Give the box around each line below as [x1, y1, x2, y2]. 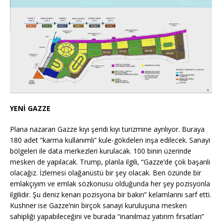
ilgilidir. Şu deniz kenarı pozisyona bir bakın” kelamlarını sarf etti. [10, 189, 211, 199]
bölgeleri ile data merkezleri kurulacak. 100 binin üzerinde [10, 146, 191, 156]
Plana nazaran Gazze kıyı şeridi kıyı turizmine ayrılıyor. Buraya [10, 124, 205, 134]
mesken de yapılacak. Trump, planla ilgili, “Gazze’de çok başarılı [10, 157, 210, 166]
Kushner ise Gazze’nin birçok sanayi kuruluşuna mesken [10, 200, 187, 210]
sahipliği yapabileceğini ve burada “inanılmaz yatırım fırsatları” [10, 211, 204, 221]
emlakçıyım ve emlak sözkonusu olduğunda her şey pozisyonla [10, 178, 210, 188]
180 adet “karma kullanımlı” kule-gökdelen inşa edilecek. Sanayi [10, 135, 210, 145]
